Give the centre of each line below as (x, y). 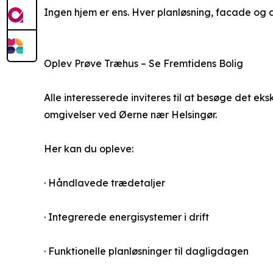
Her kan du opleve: (89, 148)
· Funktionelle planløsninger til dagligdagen (146, 251)
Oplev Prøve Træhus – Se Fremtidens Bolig (144, 63)
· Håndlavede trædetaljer (105, 183)
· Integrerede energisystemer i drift (126, 217)
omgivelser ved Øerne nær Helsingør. (130, 114)
